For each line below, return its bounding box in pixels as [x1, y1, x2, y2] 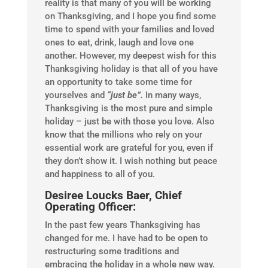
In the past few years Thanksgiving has [44, 220, 200, 231]
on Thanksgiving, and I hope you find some [44, 11, 216, 22]
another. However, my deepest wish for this [44, 50, 217, 62]
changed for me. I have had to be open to [44, 233, 208, 244]
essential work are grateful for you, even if [44, 142, 213, 154]
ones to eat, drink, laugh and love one [44, 37, 194, 48]
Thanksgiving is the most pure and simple [44, 103, 212, 114]
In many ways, [145, 90, 201, 101]
